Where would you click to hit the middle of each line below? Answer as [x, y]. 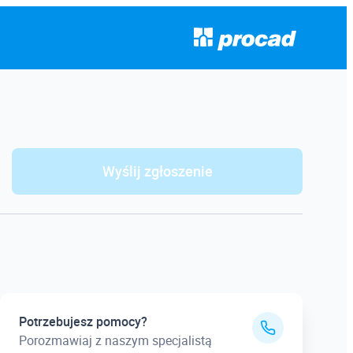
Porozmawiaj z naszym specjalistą [115, 340]
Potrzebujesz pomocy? [83, 321]
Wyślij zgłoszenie [157, 171]
